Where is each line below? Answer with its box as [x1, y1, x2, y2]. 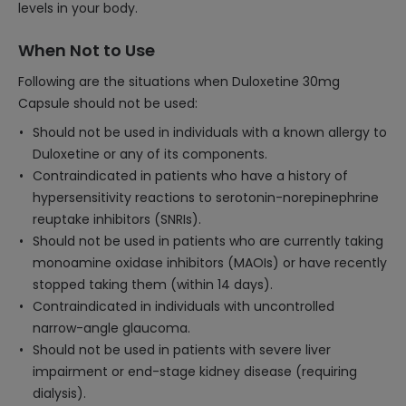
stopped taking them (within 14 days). [33, 275, 273, 294]
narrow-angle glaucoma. [33, 319, 190, 337]
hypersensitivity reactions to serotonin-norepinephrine [33, 188, 379, 207]
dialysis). [33, 384, 86, 402]
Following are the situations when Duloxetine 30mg [18, 72, 340, 91]
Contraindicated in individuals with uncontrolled [33, 297, 334, 315]
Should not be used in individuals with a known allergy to [33, 123, 387, 141]
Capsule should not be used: [18, 94, 198, 112]
